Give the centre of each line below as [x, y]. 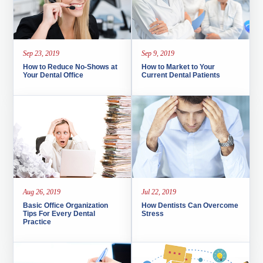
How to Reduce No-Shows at [70, 67]
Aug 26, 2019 [42, 192]
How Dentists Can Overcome [190, 205]
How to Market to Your [178, 67]
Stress [152, 213]
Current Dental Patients [181, 75]
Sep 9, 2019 [158, 53]
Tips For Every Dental [59, 213]
